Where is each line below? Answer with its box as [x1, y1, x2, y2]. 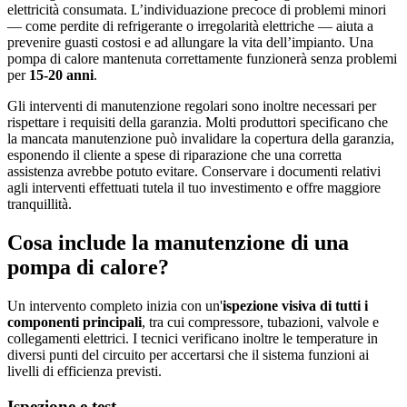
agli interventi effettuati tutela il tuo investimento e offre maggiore [7, 180, 381, 196]
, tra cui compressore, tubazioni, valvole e [142, 314, 379, 331]
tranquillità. [7, 196, 72, 213]
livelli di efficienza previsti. [7, 363, 162, 380]
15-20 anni [29, 67, 94, 84]
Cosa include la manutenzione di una [7, 231, 349, 255]
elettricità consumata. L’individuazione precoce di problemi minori [7, 2, 386, 18]
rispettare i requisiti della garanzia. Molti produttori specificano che [7, 114, 388, 131]
